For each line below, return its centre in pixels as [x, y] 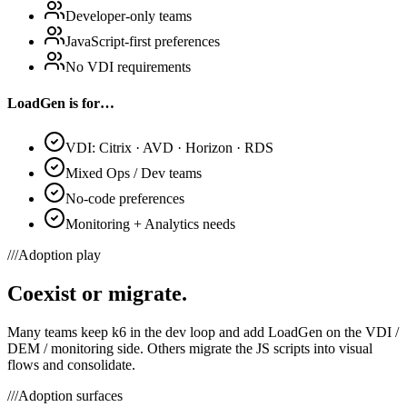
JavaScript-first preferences [143, 42]
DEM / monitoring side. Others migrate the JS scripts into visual [190, 348]
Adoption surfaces [70, 395]
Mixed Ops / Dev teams [134, 173]
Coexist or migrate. [97, 293]
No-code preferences [125, 198]
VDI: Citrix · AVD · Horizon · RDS [169, 147]
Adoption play [60, 254]
